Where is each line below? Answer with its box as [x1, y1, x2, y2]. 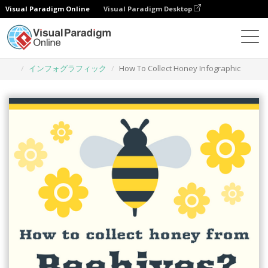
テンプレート [153, 48, 200, 59]
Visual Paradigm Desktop [103, 4, 194, 13]
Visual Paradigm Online [5, 4, 90, 13]
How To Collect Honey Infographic [119, 63, 240, 74]
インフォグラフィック [29, 63, 106, 74]
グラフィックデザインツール [39, 48, 141, 59]
